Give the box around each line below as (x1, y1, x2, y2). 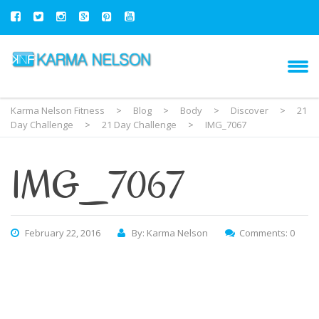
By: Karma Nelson (132, 226, 208, 239)
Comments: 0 (239, 226, 295, 239)
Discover (231, 103, 268, 117)
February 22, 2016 (25, 226, 100, 239)
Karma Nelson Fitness (11, 103, 107, 117)
